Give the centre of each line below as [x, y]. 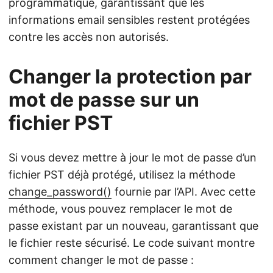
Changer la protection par [130, 76]
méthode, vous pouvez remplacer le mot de [120, 209]
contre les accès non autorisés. [89, 37]
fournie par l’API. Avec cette [183, 192]
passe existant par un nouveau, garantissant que [133, 226]
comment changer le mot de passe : [101, 260]
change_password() [60, 192]
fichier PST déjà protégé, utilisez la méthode [122, 175]
